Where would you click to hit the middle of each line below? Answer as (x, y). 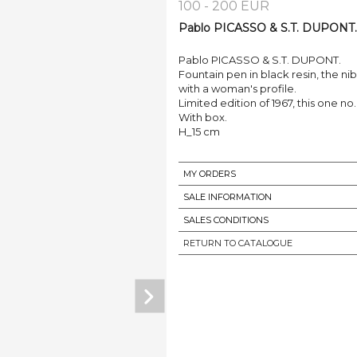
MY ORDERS (210, 174)
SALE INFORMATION (228, 197)
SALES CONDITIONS (226, 220)
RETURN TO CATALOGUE (238, 243)
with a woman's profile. (237, 89)
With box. (203, 118)
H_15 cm (199, 132)
